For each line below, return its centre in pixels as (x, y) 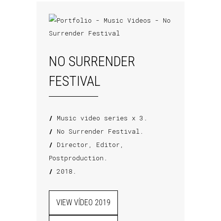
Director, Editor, (88, 145)
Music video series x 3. (100, 118)
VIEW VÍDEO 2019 (83, 203)
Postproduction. (78, 158)
